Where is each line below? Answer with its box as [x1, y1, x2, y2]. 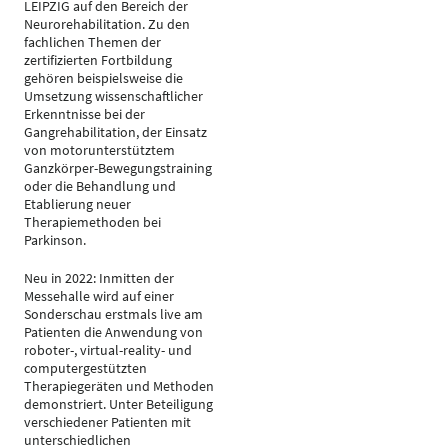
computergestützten [24, 359, 147, 377]
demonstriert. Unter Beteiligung [24, 395, 213, 413]
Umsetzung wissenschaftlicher [24, 87, 203, 105]
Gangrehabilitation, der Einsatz [24, 123, 207, 141]
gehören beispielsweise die [24, 69, 183, 87]
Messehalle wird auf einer [24, 287, 174, 305]
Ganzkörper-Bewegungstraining [24, 159, 212, 177]
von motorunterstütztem [24, 141, 175, 159]
